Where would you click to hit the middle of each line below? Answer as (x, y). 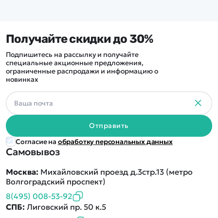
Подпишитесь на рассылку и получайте (73, 55)
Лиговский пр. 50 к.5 (66, 207)
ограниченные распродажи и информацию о (82, 71)
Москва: (22, 172)
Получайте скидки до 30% (80, 39)
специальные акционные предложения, (75, 63)
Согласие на (37, 142)
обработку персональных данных (115, 142)
